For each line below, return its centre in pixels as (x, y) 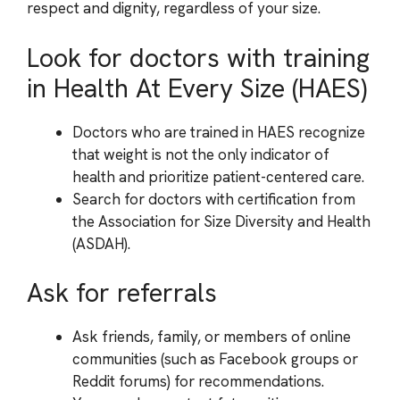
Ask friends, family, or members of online (212, 337)
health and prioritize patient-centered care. (218, 176)
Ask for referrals (122, 293)
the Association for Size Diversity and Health (221, 221)
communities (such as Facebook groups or (215, 359)
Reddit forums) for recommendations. (198, 381)
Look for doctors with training (198, 58)
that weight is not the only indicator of (201, 154)
